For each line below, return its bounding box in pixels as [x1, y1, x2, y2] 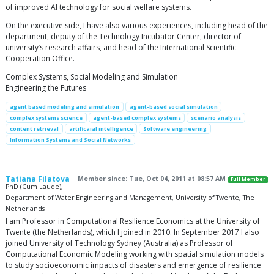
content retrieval [9, 125, 59, 133]
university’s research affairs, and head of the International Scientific [6, 42, 236, 53]
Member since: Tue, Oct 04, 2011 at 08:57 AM [77, 174, 228, 183]
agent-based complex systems [92, 113, 181, 122]
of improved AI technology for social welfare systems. [6, 1, 191, 12]
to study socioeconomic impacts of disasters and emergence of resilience [6, 260, 261, 271]
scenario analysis [191, 113, 242, 122]
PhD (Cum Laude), [6, 182, 63, 191]
